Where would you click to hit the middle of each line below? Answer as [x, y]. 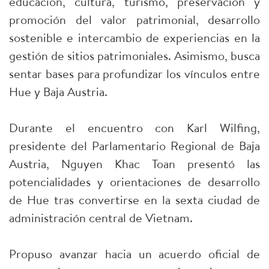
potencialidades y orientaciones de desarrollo [134, 182]
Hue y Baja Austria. [58, 92]
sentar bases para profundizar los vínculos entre [134, 74]
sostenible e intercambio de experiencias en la [134, 38]
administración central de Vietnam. [101, 218]
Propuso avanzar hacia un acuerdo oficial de [134, 254]
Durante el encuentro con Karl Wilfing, [134, 128]
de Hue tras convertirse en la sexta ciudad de [134, 200]
